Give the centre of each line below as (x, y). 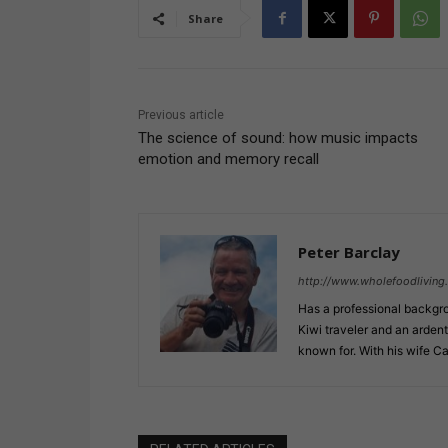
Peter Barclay (349, 252)
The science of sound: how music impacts (278, 138)
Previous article (181, 115)
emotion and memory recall (228, 159)
